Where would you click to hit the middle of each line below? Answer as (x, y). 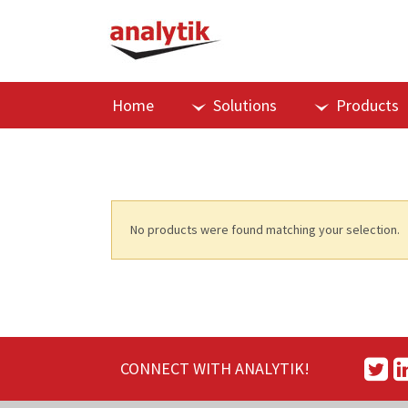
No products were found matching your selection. (265, 229)
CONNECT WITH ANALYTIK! (215, 368)
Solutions (245, 105)
